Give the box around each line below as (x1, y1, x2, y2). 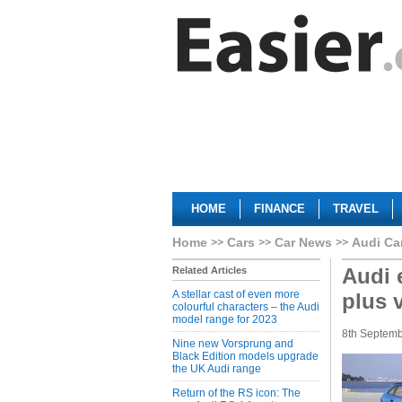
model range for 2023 (172, 313, 277, 326)
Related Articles (172, 265, 247, 275)
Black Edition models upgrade (172, 350, 319, 363)
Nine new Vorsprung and (172, 337, 293, 350)
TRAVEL (333, 202, 379, 215)
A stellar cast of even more (172, 288, 300, 301)
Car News (275, 235, 332, 249)
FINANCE (254, 202, 305, 215)
